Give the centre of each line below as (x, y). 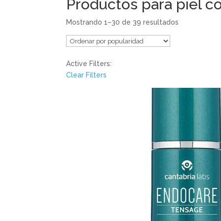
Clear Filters (87, 75)
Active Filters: (89, 63)
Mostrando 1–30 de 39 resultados (123, 22)
